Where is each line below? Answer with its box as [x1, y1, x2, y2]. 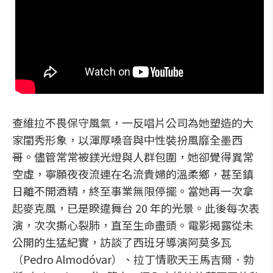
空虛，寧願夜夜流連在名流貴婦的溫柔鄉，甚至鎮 [12, 166, 253, 182]
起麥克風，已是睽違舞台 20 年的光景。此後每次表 [12, 200, 260, 216]
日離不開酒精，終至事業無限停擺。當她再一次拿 [12, 183, 253, 199]
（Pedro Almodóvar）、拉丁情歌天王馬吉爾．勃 [12, 251, 254, 267]
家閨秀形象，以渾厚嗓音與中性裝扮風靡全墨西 [12, 132, 243, 147]
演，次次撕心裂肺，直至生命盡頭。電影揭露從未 [12, 217, 253, 233]
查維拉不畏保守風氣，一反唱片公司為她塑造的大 [12, 115, 253, 130]
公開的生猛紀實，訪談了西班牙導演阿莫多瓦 [12, 234, 232, 250]
